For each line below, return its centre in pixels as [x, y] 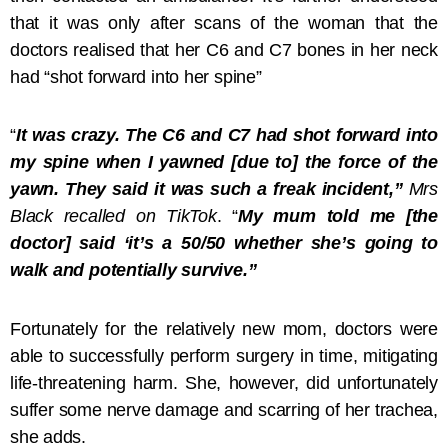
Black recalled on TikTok [113, 216]
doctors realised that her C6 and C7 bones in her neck [224, 49]
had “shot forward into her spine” [136, 76]
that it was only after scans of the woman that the [224, 22]
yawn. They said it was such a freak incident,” [206, 189]
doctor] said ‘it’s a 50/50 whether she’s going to [224, 243]
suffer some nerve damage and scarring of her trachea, [224, 409]
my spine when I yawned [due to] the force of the [224, 162]
